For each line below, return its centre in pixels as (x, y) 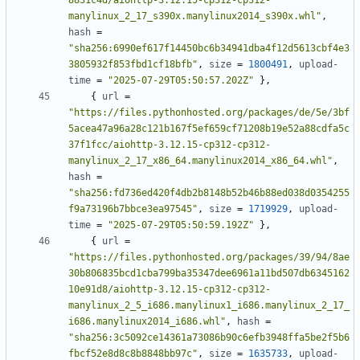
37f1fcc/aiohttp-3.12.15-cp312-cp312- (170, 145)
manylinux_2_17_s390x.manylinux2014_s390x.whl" (195, 16)
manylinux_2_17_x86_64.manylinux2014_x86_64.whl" (200, 161)
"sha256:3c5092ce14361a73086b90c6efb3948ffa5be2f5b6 (209, 338)
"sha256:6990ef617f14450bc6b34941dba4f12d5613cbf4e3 (209, 49)
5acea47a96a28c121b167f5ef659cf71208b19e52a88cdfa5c (209, 129)
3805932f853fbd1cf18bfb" (133, 65)
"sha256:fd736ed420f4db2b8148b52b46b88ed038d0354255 (209, 193)
